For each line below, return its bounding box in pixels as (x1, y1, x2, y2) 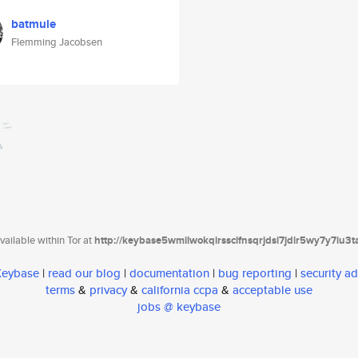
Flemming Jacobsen (11, 34, 102, 50)
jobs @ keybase (137, 298, 221, 316)
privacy (89, 281, 127, 299)
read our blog (48, 265, 121, 282)
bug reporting (218, 265, 292, 282)
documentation (129, 265, 209, 282)
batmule (11, 15, 56, 33)
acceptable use (233, 281, 312, 299)
